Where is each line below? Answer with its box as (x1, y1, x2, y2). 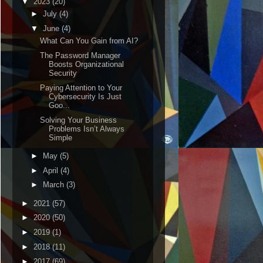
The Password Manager (40, 51, 121, 60)
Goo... (49, 100, 70, 110)
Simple (49, 133, 73, 142)
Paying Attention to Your (40, 83, 123, 92)
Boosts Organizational (49, 60, 124, 69)
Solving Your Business (40, 115, 117, 124)
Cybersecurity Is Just (49, 92, 122, 101)
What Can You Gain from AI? (40, 36, 139, 46)
